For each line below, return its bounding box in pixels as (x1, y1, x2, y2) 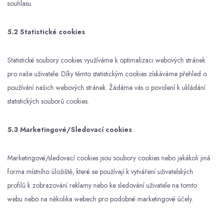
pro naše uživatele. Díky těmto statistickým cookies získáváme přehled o (7, 69, 207, 79)
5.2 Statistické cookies (7, 27, 85, 37)
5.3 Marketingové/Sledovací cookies (7, 125, 132, 134)
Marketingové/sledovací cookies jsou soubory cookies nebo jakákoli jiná (7, 153, 210, 163)
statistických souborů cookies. (7, 96, 89, 106)
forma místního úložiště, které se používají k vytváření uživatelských (7, 167, 193, 176)
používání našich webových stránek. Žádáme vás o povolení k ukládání (7, 83, 205, 92)
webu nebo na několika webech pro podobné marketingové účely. (7, 194, 193, 204)
